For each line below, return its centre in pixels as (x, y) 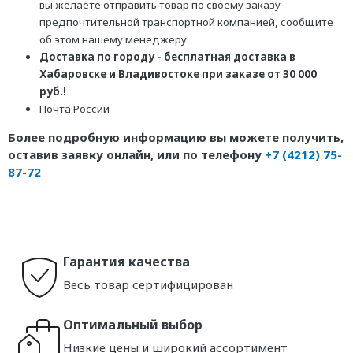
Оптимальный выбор (133, 325)
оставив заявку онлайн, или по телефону (136, 154)
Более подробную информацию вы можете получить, (176, 137)
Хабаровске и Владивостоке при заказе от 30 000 (178, 74)
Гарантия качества (126, 262)
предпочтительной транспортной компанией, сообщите (186, 22)
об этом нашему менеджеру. (114, 39)
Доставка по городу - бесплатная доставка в (167, 56)
